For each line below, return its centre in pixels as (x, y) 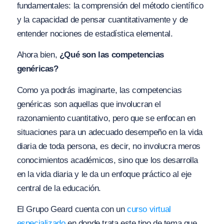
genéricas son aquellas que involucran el (89, 104)
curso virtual (149, 209)
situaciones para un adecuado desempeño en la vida (109, 132)
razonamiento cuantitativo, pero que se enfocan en (106, 118)
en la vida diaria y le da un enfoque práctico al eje (104, 174)
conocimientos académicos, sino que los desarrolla (107, 160)
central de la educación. (59, 188)
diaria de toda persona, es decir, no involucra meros (108, 146)
